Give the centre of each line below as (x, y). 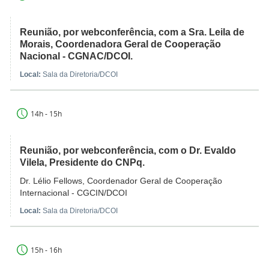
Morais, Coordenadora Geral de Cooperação (120, 44)
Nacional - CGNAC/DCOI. (76, 56)
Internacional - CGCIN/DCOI (74, 193)
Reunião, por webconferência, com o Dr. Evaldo (128, 151)
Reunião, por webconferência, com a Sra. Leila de (132, 32)
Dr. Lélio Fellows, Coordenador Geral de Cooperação (121, 181)
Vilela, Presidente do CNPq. (82, 163)
